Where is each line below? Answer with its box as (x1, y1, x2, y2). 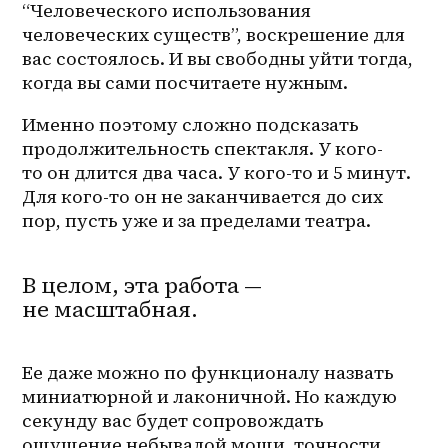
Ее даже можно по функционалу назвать (22, 359, 395, 385)
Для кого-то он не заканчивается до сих (22, 183, 384, 209)
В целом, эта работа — (22, 269, 264, 300)
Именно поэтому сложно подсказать (22, 111, 360, 137)
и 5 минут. (313, 159, 412, 185)
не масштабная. (22, 293, 199, 324)
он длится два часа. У (43, 159, 245, 185)
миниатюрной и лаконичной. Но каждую (22, 383, 398, 409)
